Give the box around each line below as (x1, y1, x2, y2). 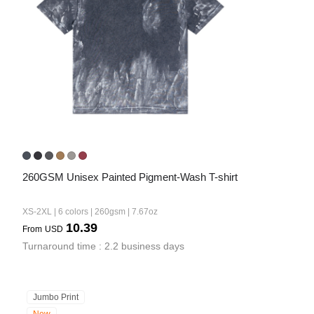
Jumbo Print (33, 292, 78, 302)
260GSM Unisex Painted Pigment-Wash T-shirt (22, 171, 238, 183)
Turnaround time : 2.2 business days (22, 240, 184, 252)
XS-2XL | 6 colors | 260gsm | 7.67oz (22, 207, 158, 217)
